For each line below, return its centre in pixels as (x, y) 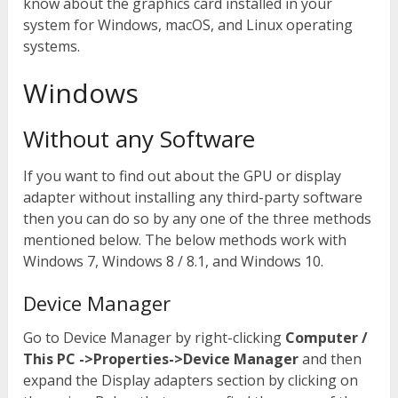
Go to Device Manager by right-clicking (155, 338)
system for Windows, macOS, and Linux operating (188, 25)
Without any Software (139, 139)
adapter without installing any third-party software (193, 198)
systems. (52, 47)
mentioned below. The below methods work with (185, 240)
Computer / (327, 338)
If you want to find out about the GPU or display (183, 176)
